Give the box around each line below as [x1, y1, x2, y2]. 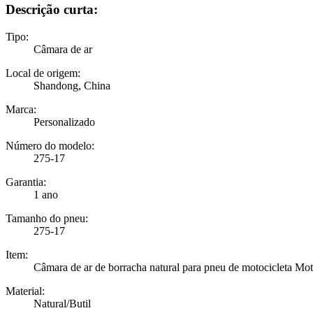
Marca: [6, 103, 36, 115]
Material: [6, 284, 45, 297]
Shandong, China [34, 79, 110, 92]
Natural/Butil [34, 297, 91, 310]
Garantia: [6, 175, 46, 188]
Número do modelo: [6, 139, 94, 152]
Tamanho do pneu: [6, 212, 88, 224]
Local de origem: [6, 66, 80, 79]
